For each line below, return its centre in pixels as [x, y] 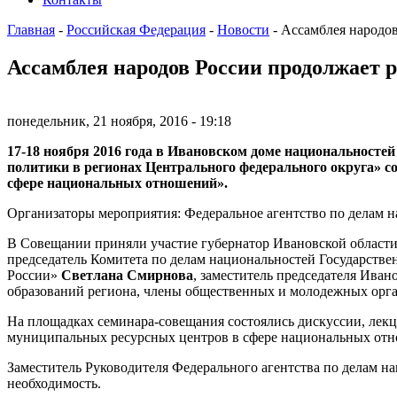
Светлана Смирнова [127, 275]
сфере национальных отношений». [117, 183]
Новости [243, 29]
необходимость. [54, 383]
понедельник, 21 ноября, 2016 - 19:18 [119, 121]
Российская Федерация [136, 29]
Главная [31, 29]
